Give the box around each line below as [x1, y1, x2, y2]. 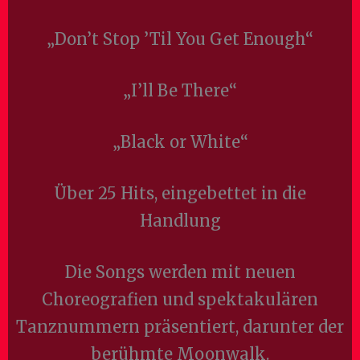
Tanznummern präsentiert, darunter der [16, 317, 344, 337]
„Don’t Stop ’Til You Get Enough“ [47, 29, 313, 49]
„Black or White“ [112, 132, 248, 152]
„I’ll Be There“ [123, 80, 237, 100]
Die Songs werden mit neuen [64, 262, 296, 282]
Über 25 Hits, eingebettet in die [54, 183, 306, 203]
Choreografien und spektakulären [42, 289, 318, 309]
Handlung [139, 211, 221, 231]
